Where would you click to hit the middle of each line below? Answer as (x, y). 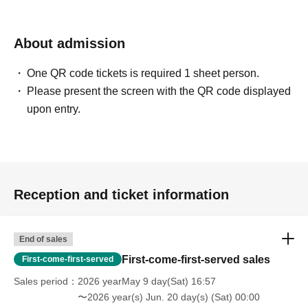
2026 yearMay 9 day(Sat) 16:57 (147, 281)
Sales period (41, 281)
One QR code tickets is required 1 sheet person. (143, 73)
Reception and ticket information (121, 195)
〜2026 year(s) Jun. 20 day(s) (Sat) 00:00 (169, 297)
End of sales (43, 239)
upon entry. (54, 109)
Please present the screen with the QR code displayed (159, 91)
